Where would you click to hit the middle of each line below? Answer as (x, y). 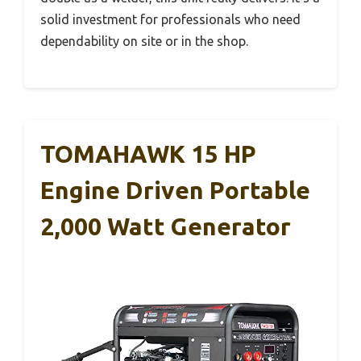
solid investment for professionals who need (170, 19)
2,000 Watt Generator (166, 226)
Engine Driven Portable (175, 190)
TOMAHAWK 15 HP (148, 154)
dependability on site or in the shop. (144, 41)
